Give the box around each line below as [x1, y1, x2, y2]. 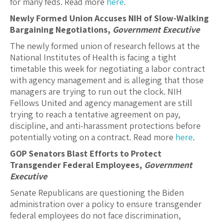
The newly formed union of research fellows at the [10, 40, 200, 52]
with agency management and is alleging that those [10, 74, 204, 86]
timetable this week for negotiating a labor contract [10, 63, 205, 75]
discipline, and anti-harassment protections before [10, 120, 201, 132]
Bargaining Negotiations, [10, 24, 112, 36]
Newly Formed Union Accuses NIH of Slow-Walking [10, 12, 209, 24]
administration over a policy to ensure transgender [10, 198, 202, 210]
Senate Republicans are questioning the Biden [10, 187, 184, 199]
